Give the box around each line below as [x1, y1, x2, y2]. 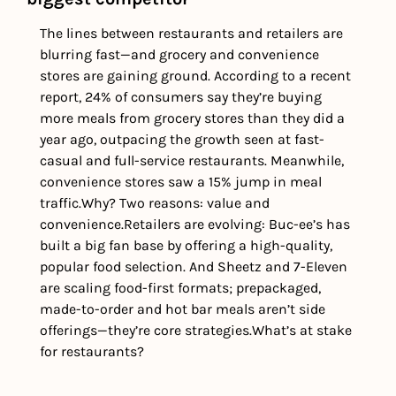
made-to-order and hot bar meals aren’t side [40, 301, 325, 318]
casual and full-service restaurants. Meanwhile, [40, 152, 344, 170]
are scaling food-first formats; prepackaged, [40, 279, 321, 297]
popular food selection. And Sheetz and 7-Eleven [40, 258, 347, 276]
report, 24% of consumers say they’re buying [40, 88, 322, 106]
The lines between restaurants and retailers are [40, 25, 343, 42]
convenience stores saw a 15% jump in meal [40, 173, 322, 191]
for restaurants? [40, 343, 148, 361]
